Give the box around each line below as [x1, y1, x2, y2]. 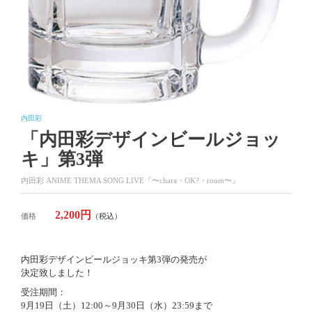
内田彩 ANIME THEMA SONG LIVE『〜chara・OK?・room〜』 [21, 176, 240, 185]
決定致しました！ [21, 267, 93, 278]
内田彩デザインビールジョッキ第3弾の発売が [21, 254, 207, 265]
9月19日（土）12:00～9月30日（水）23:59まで [21, 300, 212, 311]
